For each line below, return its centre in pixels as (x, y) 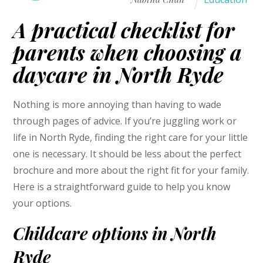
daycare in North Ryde (119, 75)
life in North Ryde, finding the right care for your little (131, 137)
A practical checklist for (124, 30)
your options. (43, 203)
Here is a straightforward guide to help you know (122, 186)
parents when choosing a (128, 52)
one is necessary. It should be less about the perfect (127, 154)
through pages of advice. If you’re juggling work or (125, 121)
